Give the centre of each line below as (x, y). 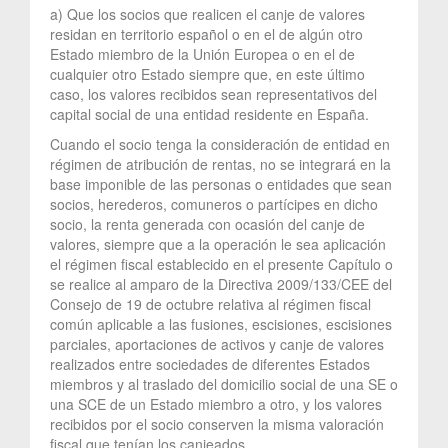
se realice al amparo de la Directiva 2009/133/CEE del (221, 283)
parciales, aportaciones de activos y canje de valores (217, 343)
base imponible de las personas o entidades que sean (221, 183)
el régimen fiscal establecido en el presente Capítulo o (221, 263)
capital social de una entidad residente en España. (209, 113)
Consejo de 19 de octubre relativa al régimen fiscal (210, 303)
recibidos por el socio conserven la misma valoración (217, 423)
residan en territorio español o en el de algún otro (206, 33)
